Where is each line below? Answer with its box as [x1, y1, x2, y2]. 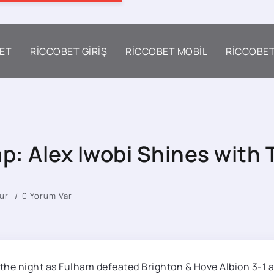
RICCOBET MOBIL [125, 45, 207, 58]
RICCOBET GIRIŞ [30, 45, 107, 58]
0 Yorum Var [22, 190, 72, 201]
